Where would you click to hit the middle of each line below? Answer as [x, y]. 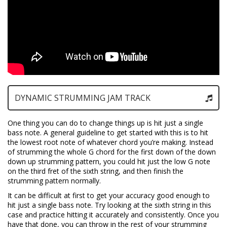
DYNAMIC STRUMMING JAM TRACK [83, 98]
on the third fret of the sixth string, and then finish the [96, 171]
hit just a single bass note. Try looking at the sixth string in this [109, 205]
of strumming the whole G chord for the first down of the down [112, 152]
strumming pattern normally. [54, 181]
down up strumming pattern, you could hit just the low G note [109, 162]
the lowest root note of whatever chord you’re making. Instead [110, 142]
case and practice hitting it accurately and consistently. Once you [113, 215]
